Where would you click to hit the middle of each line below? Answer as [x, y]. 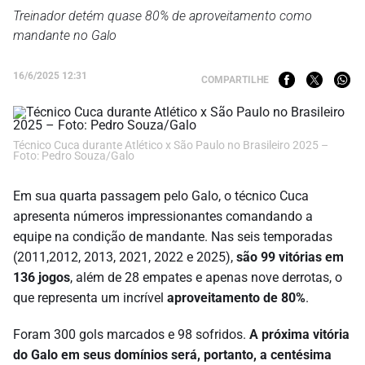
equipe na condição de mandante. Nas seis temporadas [173, 236]
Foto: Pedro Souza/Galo [74, 155]
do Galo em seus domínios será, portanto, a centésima [172, 354]
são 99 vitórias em [290, 257]
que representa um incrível [90, 297]
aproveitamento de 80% [236, 297]
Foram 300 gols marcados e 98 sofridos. [131, 334]
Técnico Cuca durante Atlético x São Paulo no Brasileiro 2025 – [171, 145]
